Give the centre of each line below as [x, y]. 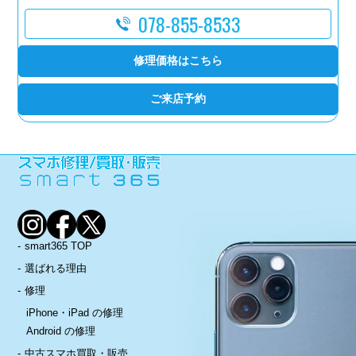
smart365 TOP [59, 246]
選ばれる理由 [56, 268]
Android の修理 [60, 331]
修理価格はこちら [178, 61]
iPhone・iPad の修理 [74, 312]
